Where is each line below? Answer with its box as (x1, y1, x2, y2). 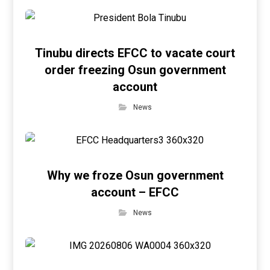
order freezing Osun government (44, 63, 226, 77)
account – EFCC (91, 185, 179, 199)
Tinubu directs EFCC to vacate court (35, 46, 235, 60)
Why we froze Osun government (46, 168, 224, 183)
